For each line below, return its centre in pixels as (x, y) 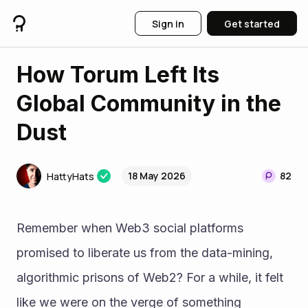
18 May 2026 (157, 176)
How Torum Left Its (118, 75)
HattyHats (70, 176)
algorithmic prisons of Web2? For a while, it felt (150, 277)
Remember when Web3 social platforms (130, 228)
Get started (252, 23)
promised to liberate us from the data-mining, (145, 253)
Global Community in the (149, 103)
